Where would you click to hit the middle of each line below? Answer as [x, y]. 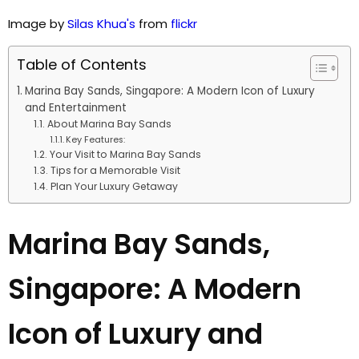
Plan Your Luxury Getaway [114, 186]
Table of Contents [82, 64]
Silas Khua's [101, 23]
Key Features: [95, 139]
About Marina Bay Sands [109, 123]
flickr [184, 23]
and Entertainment [75, 107]
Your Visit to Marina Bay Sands [125, 154]
